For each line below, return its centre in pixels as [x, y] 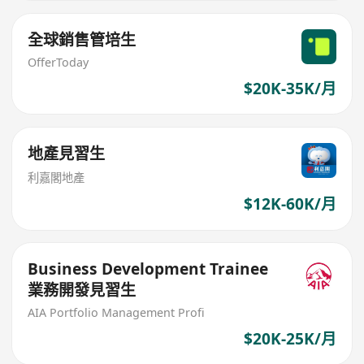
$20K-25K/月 [290, 339]
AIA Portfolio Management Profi [117, 312]
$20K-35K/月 [290, 89]
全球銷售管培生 [82, 39]
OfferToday [58, 62]
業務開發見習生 [82, 290]
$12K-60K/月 [290, 204]
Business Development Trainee [148, 269]
